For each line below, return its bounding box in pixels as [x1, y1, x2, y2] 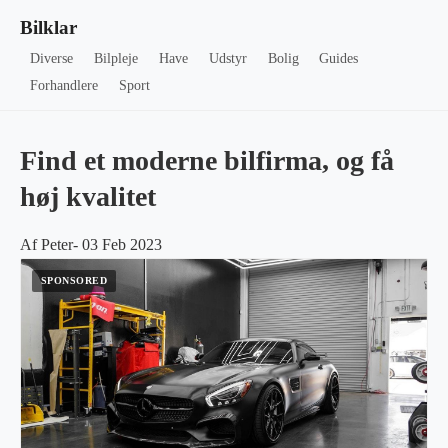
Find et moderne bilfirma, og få [20, 145, 394, 176]
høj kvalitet [20, 181, 156, 212]
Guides [319, 51, 359, 66]
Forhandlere [30, 78, 99, 93]
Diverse [30, 51, 74, 66]
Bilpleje [94, 51, 139, 66]
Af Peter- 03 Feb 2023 [20, 236, 162, 253]
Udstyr [208, 51, 247, 66]
